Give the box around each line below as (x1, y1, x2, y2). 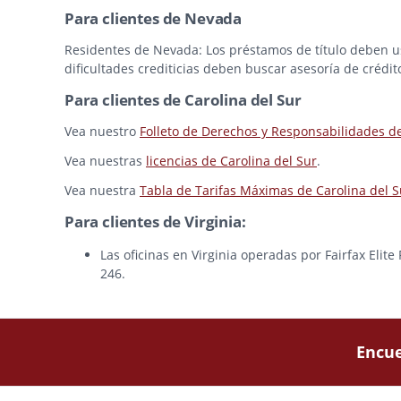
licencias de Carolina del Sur (146, 152, 317, 170)
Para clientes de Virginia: (64, 211, 246, 233)
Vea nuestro (64, 123, 140, 141)
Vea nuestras (64, 152, 146, 170)
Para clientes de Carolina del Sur (64, 90, 302, 111)
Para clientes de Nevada (64, 8, 243, 30)
